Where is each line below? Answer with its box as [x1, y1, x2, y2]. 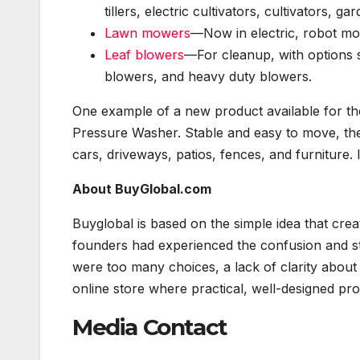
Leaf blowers [104, 47, 184, 63]
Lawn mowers [104, 25, 190, 42]
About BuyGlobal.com [72, 181, 211, 198]
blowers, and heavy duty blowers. [104, 68, 312, 85]
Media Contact [72, 313, 227, 342]
